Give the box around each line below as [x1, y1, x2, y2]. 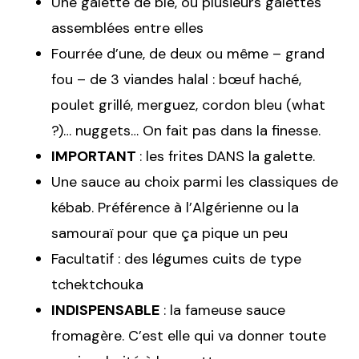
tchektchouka [51, 274, 143, 294]
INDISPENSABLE [51, 300, 159, 320]
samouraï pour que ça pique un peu [51, 223, 288, 243]
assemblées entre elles [51, 18, 204, 38]
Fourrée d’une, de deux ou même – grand [51, 43, 325, 63]
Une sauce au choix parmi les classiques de [51, 171, 338, 192]
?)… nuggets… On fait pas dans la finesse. [51, 120, 321, 140]
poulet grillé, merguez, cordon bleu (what [51, 95, 325, 115]
